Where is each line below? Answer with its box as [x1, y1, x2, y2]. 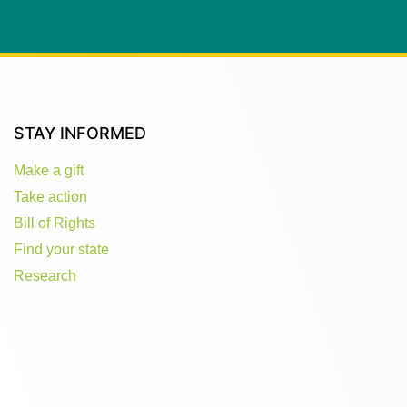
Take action [14, 188, 87, 204]
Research [14, 267, 76, 283]
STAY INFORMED [14, 123, 146, 143]
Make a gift [14, 162, 84, 178]
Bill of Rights [14, 214, 95, 231]
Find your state [14, 241, 109, 257]
